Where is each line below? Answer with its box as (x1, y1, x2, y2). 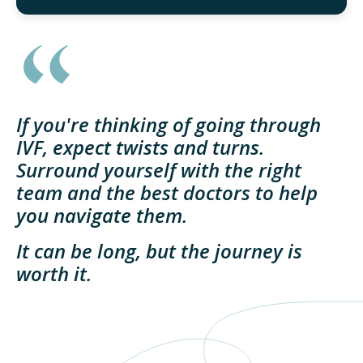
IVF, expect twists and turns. (16, 134, 264, 161)
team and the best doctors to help (16, 179, 318, 207)
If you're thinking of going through (16, 111, 321, 139)
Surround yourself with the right (16, 156, 301, 184)
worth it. (16, 260, 92, 288)
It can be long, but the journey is (16, 237, 302, 265)
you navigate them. (16, 202, 187, 229)
